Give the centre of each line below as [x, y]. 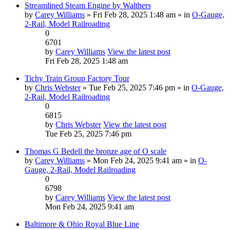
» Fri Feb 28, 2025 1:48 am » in [138, 14]
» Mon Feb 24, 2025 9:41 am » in [141, 160]
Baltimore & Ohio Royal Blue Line [82, 224]
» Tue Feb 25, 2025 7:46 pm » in [136, 87]
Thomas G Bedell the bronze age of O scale [95, 151]
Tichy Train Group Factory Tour [77, 78]
